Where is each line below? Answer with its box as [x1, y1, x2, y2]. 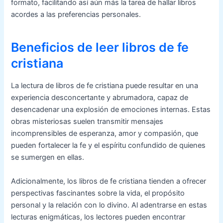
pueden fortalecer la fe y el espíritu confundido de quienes [11, 141, 206, 150]
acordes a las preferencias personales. [11, 10, 141, 19]
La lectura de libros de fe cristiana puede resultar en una [11, 81, 199, 91]
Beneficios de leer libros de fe [11, 39, 189, 55]
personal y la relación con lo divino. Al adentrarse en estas [11, 200, 208, 210]
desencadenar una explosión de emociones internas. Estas [11, 105, 211, 114]
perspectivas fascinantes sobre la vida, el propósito [11, 188, 185, 198]
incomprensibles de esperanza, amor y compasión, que [11, 129, 199, 138]
